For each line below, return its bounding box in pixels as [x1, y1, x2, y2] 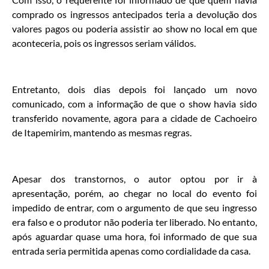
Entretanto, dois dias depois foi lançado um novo [12, 83, 257, 95]
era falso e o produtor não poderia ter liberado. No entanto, [12, 216, 257, 228]
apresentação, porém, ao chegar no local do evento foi [12, 187, 257, 199]
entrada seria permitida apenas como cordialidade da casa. [12, 244, 250, 256]
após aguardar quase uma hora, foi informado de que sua [12, 230, 257, 242]
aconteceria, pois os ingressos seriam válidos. [12, 37, 196, 49]
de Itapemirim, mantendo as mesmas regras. [12, 127, 192, 139]
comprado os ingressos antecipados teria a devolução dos [12, 8, 257, 20]
